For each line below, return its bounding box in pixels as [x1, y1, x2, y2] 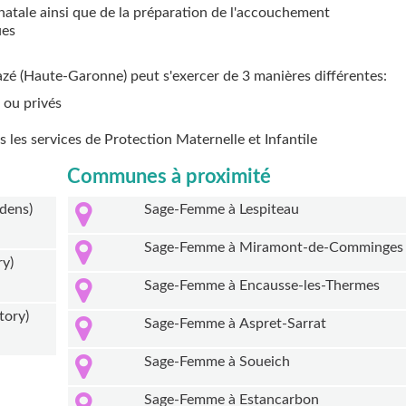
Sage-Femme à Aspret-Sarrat [144, 316, 327, 332]
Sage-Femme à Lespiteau [144, 202, 300, 217]
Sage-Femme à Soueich [144, 354, 291, 370]
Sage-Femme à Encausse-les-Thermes [144, 278, 382, 294]
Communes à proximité [66, 167, 271, 188]
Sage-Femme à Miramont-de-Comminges [144, 240, 404, 256]
